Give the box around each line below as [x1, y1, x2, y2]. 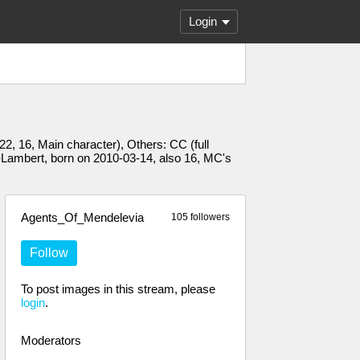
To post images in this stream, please [21, 282, 215, 296]
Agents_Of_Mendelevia [21, 211, 144, 224]
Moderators [21, 333, 81, 347]
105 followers [171, 211, 230, 223]
